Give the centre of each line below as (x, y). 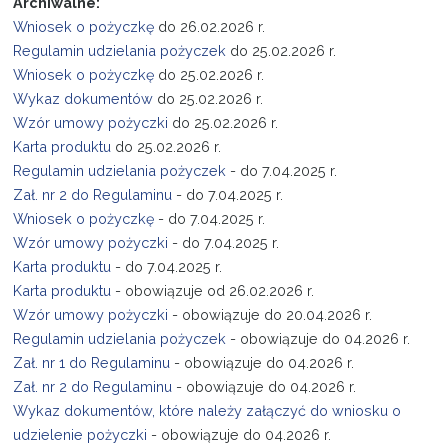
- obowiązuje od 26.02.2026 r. (213, 291)
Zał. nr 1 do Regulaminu (92, 363)
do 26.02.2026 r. (210, 27)
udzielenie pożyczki (80, 435)
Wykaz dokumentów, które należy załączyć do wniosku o (207, 411)
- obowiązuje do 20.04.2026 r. (270, 315)
